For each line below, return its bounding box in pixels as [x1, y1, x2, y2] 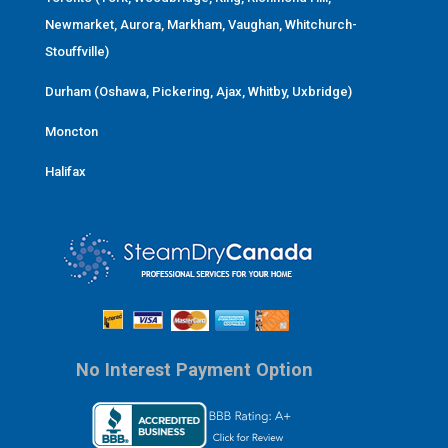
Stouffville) [44, 43, 109, 59]
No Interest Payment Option [76, 359, 314, 381]
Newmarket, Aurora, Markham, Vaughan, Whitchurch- [44, 16, 357, 32]
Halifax [44, 163, 86, 179]
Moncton [44, 123, 98, 139]
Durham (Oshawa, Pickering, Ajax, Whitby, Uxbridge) [44, 83, 352, 99]
